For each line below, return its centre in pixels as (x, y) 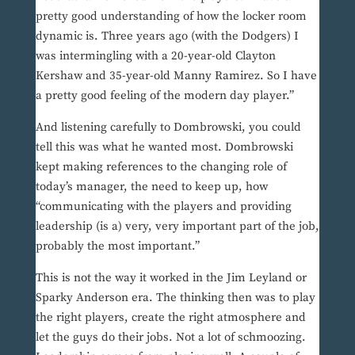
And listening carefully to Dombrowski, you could (168, 128)
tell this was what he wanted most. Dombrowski (164, 147)
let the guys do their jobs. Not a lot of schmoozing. (170, 338)
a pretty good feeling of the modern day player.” (164, 96)
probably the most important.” (117, 246)
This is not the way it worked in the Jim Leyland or (171, 278)
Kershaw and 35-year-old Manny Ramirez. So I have (176, 76)
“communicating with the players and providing (163, 207)
